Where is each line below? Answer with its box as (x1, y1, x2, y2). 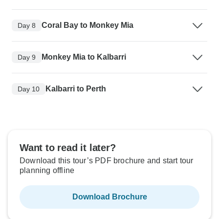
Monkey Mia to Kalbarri (42, 53, 126, 62)
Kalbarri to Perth (45, 85, 106, 93)
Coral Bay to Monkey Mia (42, 21, 133, 30)
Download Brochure (72, 193, 147, 201)
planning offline (20, 166, 75, 175)
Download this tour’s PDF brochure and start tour (20, 156, 194, 165)
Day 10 (18, 85, 40, 93)
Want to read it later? (20, 142, 116, 153)
